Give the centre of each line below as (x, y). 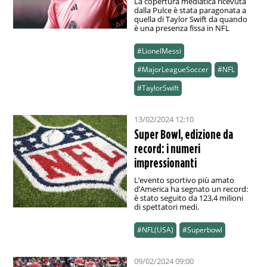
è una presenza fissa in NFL (181, 28)
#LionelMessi (159, 51)
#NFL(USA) (155, 230)
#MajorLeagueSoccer (173, 70)
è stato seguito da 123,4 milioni (188, 198)
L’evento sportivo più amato (184, 180)
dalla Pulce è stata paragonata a (190, 10)
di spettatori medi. (166, 207)
